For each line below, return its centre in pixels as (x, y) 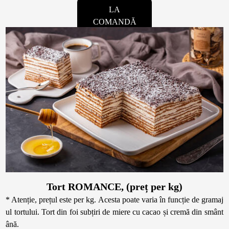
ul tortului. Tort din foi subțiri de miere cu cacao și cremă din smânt (114, 212)
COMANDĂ (114, 22)
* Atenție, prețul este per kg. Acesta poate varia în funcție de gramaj (114, 200)
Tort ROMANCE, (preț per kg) (114, 187)
